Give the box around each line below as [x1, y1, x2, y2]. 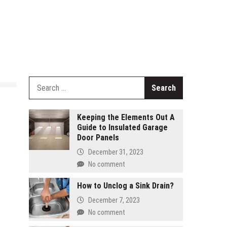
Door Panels [77, 133, 119, 143]
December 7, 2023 [88, 196, 140, 204]
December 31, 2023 [88, 147, 143, 156]
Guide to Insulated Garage [77, 123, 168, 133]
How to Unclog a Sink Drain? [77, 181, 174, 191]
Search [182, 77, 205, 87]
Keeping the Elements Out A [77, 112, 175, 123]
